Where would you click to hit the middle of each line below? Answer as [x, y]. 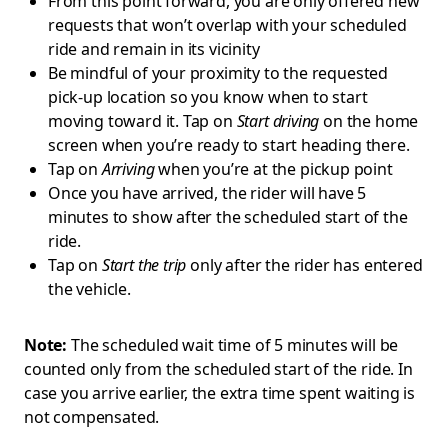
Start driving [278, 121]
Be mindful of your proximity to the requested [218, 73]
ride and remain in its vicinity [154, 49]
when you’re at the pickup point [273, 169]
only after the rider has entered [304, 265]
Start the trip [144, 265]
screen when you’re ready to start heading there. [229, 145]
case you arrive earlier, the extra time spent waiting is [220, 393]
